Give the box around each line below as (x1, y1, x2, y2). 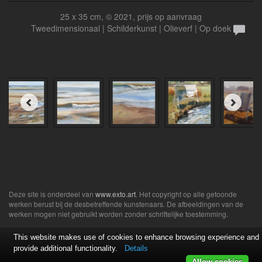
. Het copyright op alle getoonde (136, 188, 237, 199)
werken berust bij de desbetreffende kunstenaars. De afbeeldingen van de (9, 198, 243, 209)
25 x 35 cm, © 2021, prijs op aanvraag (60, 10, 202, 22)
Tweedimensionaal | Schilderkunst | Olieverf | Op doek (31, 22, 231, 34)
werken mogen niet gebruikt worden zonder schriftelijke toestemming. (9, 208, 228, 219)
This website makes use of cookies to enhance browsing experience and (13, 233, 259, 242)
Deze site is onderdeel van (9, 188, 95, 199)
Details (125, 244, 148, 253)
